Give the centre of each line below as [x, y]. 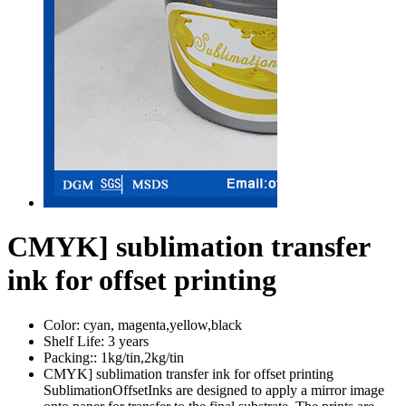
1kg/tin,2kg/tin [142, 357]
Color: [62, 324]
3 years [128, 341]
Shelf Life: [74, 341]
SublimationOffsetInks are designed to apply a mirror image [214, 390]
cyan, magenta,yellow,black [163, 324]
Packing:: [70, 357]
